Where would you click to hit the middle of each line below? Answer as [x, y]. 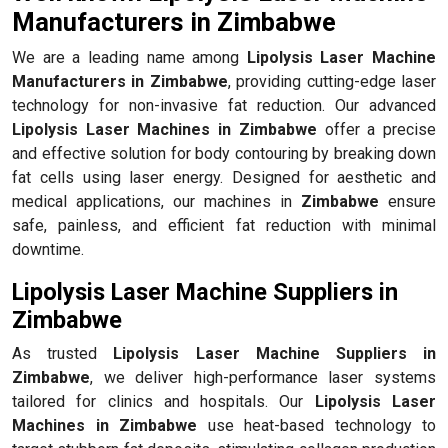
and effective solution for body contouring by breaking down [224, 153]
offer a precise [376, 129]
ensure [407, 201]
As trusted [63, 353]
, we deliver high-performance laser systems [263, 377]
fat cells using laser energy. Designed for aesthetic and [224, 177]
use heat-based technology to [316, 425]
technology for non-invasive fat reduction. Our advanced [224, 105]
